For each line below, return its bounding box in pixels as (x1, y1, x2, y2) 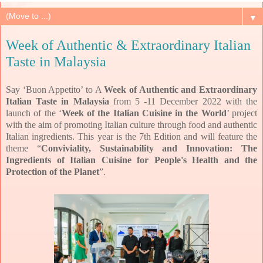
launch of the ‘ (6, 107, 62, 118)
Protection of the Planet (6, 166, 99, 177)
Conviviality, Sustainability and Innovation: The (41, 143, 258, 153)
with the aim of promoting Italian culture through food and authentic (6, 119, 257, 130)
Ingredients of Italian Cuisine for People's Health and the (6, 154, 257, 165)
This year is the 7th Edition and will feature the (77, 131, 258, 141)
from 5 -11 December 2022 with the (113, 96, 258, 106)
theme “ (6, 143, 41, 153)
